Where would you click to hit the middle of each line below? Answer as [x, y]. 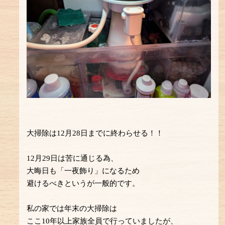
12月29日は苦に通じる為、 [73, 158]
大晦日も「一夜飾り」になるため [83, 171]
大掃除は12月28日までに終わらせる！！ [95, 133]
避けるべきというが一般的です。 [83, 183]
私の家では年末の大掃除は [72, 208]
